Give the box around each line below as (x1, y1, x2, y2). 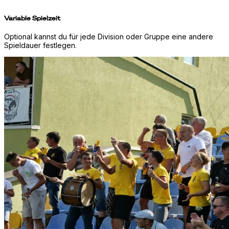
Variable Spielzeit (4, 14, 60, 22)
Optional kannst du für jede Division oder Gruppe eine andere (4, 32, 213, 41)
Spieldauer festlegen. (4, 40, 77, 50)
